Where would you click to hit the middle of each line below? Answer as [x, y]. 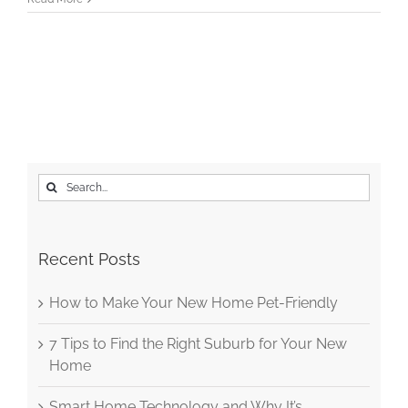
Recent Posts [89, 259]
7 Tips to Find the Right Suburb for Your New [198, 343]
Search [61, 183]
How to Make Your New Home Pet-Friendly [193, 302]
